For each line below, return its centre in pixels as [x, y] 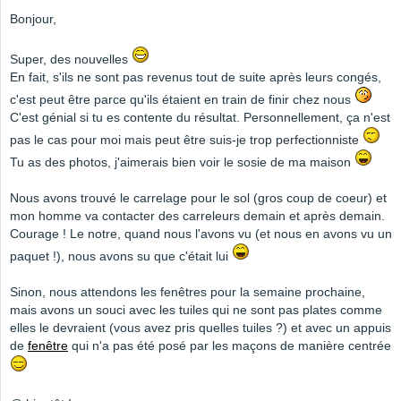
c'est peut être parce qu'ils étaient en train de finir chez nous [182, 100]
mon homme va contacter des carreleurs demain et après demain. [197, 216]
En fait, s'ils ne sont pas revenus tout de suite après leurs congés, [196, 77]
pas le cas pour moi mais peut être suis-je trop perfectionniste [186, 140]
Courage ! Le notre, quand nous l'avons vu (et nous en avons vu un [201, 234]
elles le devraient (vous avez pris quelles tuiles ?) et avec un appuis [200, 328]
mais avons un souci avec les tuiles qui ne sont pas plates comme [196, 310]
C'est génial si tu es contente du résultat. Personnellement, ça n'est [200, 118]
